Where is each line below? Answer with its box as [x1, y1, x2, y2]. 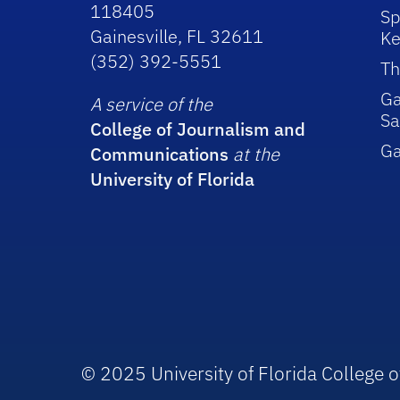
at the [233, 141, 280, 166]
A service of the [90, 91, 213, 116]
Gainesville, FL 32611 [90, 23, 264, 48]
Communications [90, 141, 229, 166]
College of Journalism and [90, 116, 306, 141]
